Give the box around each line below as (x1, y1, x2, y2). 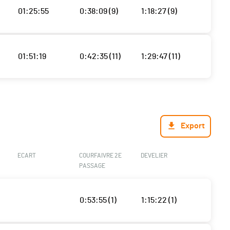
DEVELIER (140, 152, 167, 159)
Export (181, 122, 205, 130)
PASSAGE (79, 163, 105, 169)
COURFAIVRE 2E (79, 152, 122, 159)
